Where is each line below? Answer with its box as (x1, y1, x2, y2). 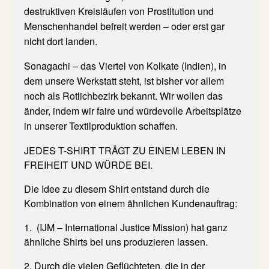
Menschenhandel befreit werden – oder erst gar (24, 19, 225, 34)
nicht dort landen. (24, 34, 100, 49)
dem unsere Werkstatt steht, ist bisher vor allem (24, 74, 224, 88)
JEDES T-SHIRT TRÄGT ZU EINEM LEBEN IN (24, 144, 226, 158)
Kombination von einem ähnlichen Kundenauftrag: (24, 196, 237, 211)
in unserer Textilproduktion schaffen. (24, 119, 180, 133)
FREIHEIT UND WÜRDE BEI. (24, 158, 153, 172)
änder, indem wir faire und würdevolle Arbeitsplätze (24, 104, 241, 118)
